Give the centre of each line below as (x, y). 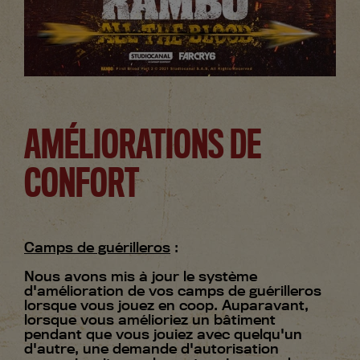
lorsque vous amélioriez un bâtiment (150, 320)
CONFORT (82, 184)
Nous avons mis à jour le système (141, 276)
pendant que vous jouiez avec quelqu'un (163, 334)
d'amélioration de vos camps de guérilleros (173, 291)
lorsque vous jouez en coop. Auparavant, (166, 305)
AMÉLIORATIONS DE (143, 145)
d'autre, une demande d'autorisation (151, 349)
